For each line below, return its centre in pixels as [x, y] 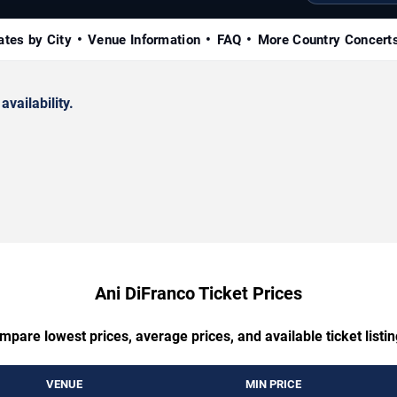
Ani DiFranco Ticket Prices [198, 293]
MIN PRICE [273, 384]
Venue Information [144, 39]
